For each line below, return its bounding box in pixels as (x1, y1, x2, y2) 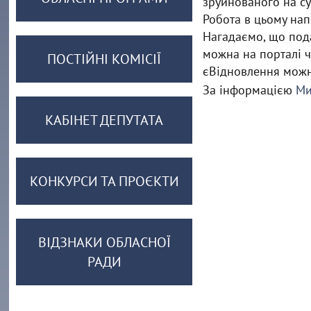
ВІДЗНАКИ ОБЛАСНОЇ (37, 233, 171, 251)
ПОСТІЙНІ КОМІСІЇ (47, 50, 162, 68)
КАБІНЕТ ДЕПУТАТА (45, 111, 164, 129)
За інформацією (202, 82, 296, 98)
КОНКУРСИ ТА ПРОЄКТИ (29, 172, 179, 190)
